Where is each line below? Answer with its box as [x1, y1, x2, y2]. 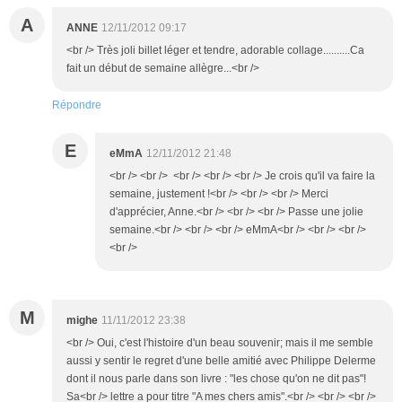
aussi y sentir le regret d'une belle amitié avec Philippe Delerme [66, 354, 376, 368]
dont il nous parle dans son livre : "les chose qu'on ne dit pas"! [66, 372, 366, 386]
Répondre [52, 99, 101, 112]
